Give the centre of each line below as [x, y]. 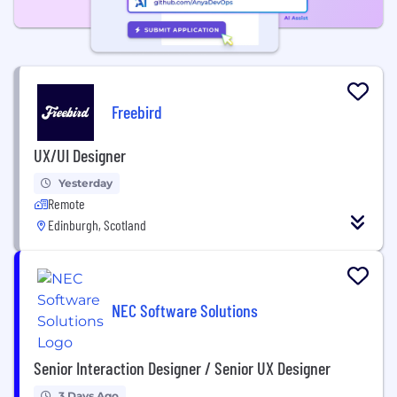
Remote [66, 203]
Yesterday [86, 183]
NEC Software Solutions [185, 310]
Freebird [137, 111]
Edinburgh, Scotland [97, 225]
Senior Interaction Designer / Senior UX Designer [182, 368]
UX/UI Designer [80, 155]
